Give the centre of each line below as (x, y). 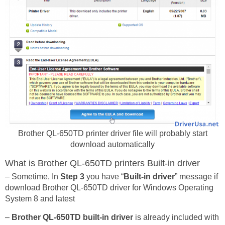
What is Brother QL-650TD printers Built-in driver (102, 163)
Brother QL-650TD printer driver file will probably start (113, 133)
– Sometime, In (33, 176)
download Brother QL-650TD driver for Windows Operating (109, 187)
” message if (196, 176)
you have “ (104, 176)
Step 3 (72, 176)
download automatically (113, 144)
